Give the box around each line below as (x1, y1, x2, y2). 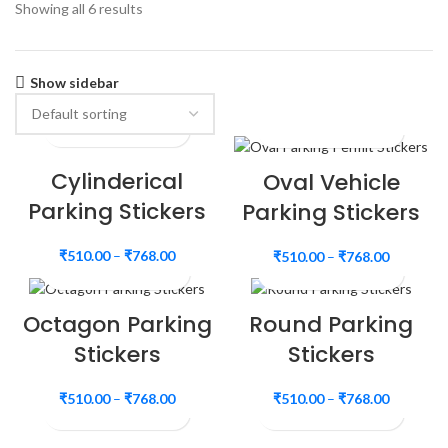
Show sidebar (30, 74, 120, 92)
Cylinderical (51, 166, 183, 197)
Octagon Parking (22, 308, 212, 340)
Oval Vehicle (262, 167, 400, 199)
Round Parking (249, 308, 413, 340)
